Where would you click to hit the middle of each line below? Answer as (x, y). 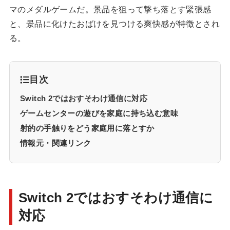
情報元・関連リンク (55, 143)
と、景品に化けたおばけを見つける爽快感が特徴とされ (114, 24)
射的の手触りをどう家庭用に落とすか (87, 128)
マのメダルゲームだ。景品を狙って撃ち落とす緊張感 (110, 10)
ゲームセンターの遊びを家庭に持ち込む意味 (99, 113)
